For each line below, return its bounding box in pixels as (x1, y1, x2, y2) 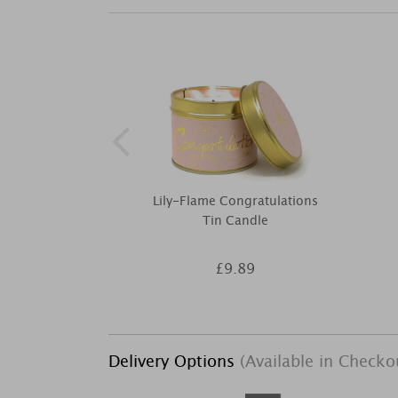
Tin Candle (202, 211, 268, 230)
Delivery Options (108, 348, 240, 374)
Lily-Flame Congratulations (152, 191, 318, 211)
